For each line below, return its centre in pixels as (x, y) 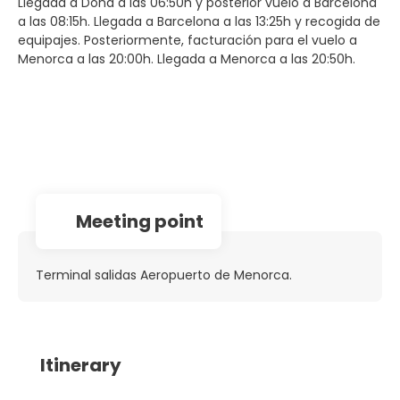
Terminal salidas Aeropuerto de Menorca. (164, 275)
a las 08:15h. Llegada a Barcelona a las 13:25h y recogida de (199, 21)
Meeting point (140, 221)
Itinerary (81, 365)
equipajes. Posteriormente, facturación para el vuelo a (187, 40)
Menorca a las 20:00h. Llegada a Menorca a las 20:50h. (187, 58)
